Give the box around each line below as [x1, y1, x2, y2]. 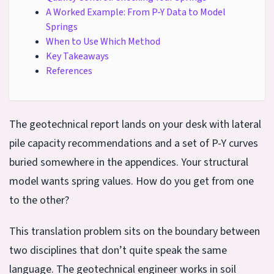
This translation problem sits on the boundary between [9, 223, 260, 239]
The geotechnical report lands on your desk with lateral [9, 116, 261, 132]
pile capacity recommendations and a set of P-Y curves [9, 135, 258, 151]
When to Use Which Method [46, 34, 160, 48]
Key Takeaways [46, 49, 109, 63]
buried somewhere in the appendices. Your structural [9, 154, 248, 170]
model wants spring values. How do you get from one [9, 173, 254, 189]
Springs [46, 20, 78, 34]
